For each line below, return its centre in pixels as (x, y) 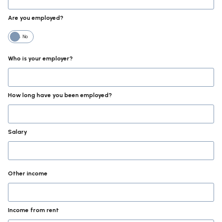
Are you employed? (36, 18)
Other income (28, 173)
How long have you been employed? (60, 95)
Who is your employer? (40, 58)
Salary (18, 132)
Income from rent (33, 210)
